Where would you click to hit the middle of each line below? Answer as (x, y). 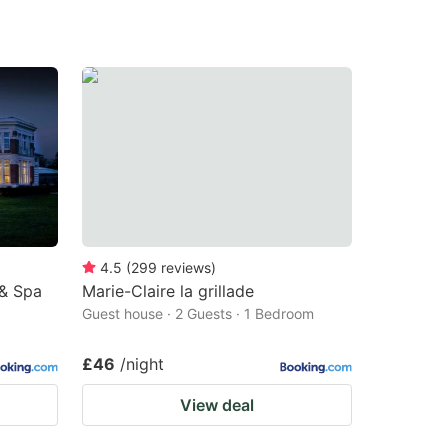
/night (142, 363)
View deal (217, 404)
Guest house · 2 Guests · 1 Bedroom (198, 313)
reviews (186, 267)
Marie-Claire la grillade (168, 290)
